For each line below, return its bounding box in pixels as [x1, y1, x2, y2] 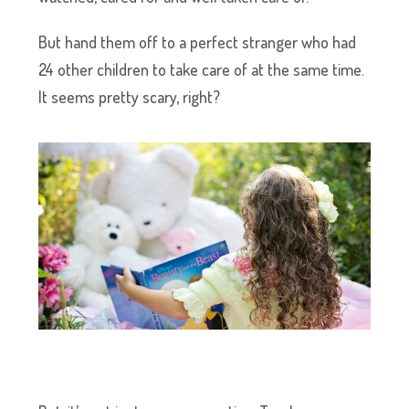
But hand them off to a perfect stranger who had [38, 32, 357, 53]
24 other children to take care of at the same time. [38, 59, 365, 80]
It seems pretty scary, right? [38, 87, 221, 108]
